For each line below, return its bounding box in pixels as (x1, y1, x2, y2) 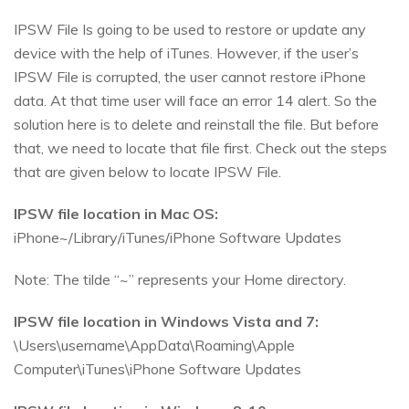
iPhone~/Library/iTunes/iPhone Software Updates (14, 227, 341, 246)
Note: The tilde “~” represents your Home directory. (14, 269, 346, 288)
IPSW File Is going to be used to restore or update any (14, 19, 366, 38)
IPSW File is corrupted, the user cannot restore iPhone (14, 67, 366, 86)
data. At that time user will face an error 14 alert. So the (14, 90, 377, 110)
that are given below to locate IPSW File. (14, 162, 281, 181)
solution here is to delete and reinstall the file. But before (14, 114, 379, 133)
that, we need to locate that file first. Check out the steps (14, 138, 387, 157)
